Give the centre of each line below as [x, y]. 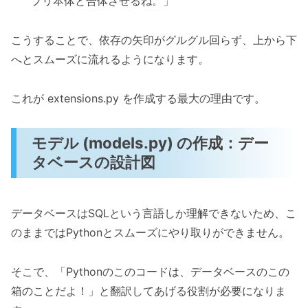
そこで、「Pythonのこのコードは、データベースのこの [150, 271]
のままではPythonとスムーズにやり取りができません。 [150, 232]
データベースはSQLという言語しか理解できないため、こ [154, 213]
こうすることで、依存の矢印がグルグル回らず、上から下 [154, 40]
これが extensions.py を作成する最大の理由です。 [138, 98]
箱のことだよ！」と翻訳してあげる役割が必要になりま [148, 290]
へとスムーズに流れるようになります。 [110, 59]
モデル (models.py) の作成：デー [151, 143]
